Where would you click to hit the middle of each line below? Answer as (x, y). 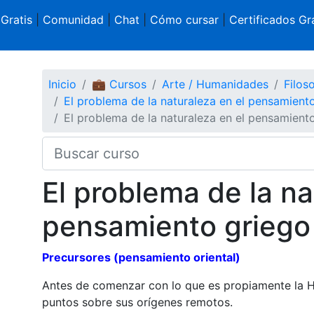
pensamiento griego (176, 226)
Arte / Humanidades (215, 84)
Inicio (62, 84)
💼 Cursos (119, 84)
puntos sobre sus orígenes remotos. (137, 302)
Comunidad (73, 20)
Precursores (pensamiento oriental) (141, 257)
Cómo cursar (184, 20)
